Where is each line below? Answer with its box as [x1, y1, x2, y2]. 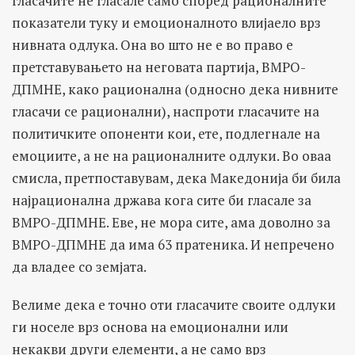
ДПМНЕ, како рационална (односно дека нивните [12, 79, 338, 98]
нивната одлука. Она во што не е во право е [12, 35, 293, 54]
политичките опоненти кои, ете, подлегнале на [12, 124, 320, 143]
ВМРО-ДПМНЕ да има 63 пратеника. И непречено [12, 235, 334, 254]
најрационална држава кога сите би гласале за [12, 190, 311, 209]
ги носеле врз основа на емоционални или [12, 317, 288, 336]
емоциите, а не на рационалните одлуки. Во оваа [12, 146, 331, 165]
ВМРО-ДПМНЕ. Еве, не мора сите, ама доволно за [12, 212, 330, 231]
